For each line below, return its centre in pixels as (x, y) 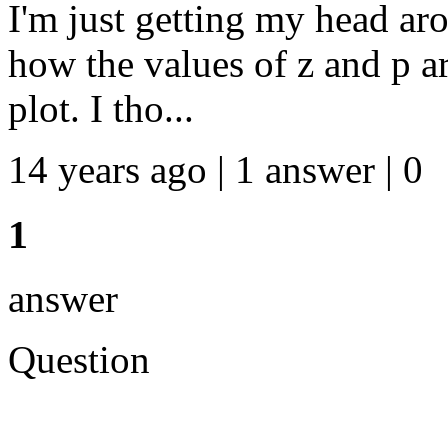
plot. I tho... (101, 108)
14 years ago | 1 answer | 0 (215, 169)
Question (79, 360)
